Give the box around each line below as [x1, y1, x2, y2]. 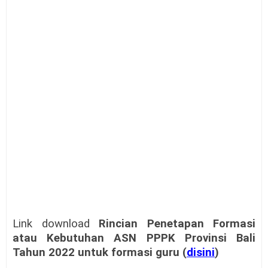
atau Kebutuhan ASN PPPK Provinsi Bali [13, 231, 255, 245]
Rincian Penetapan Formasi [99, 217, 255, 230]
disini [187, 245, 215, 259]
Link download [13, 217, 99, 230]
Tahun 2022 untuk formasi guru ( [13, 245, 187, 259]
